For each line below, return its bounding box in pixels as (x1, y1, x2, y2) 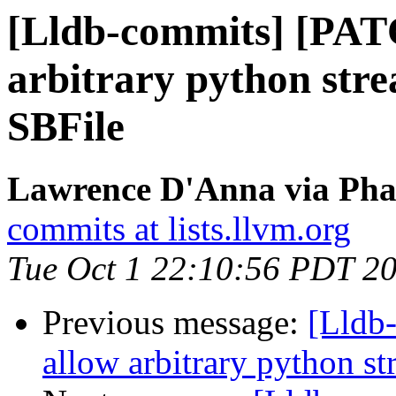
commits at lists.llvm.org (7, 209, 351, 248)
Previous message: (42, 303, 308, 342)
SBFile (7, 103, 125, 149)
